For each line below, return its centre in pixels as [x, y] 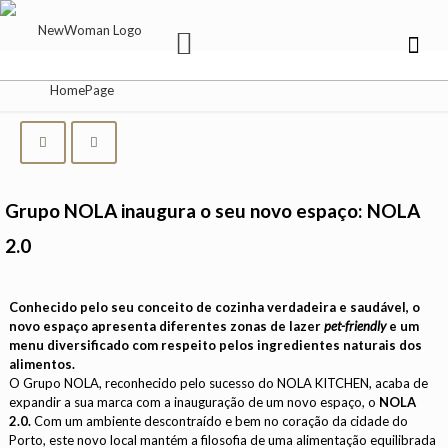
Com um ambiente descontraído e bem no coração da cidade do [221, 421]
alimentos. [42, 364]
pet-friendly [355, 326]
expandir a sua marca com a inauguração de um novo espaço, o [193, 402]
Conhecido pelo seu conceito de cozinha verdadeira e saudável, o [215, 307]
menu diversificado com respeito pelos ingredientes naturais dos [216, 345]
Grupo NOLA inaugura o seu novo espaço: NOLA [212, 210]
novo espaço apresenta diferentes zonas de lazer [165, 326]
